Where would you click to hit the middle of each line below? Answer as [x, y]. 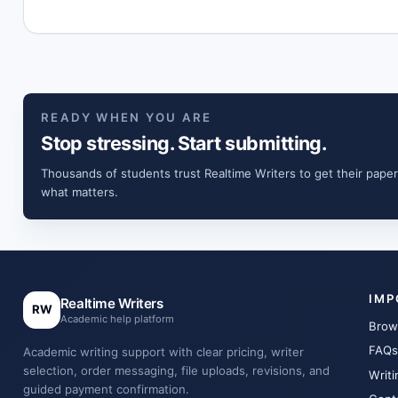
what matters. [80, 192]
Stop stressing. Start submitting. [184, 143]
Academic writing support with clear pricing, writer [164, 352]
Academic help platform [117, 318]
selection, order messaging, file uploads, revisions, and [177, 371]
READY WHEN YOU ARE [127, 118]
